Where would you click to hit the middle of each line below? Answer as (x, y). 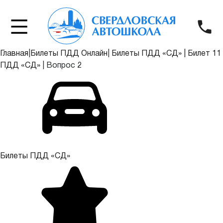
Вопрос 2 (63, 66)
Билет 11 (204, 54)
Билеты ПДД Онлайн (69, 54)
